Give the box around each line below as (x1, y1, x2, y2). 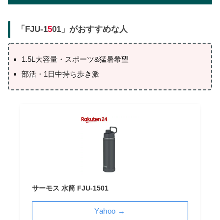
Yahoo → (94, 207, 126, 215)
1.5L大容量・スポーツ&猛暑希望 (21, 55, 129, 63)
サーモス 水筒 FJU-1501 (31, 184, 109, 192)
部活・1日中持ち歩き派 (21, 70, 99, 78)
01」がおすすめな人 (52, 25, 128, 34)
